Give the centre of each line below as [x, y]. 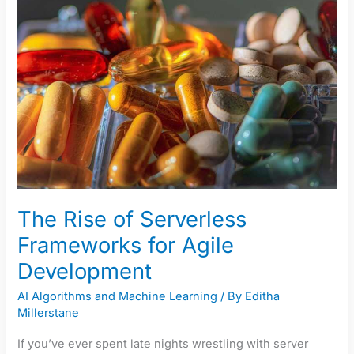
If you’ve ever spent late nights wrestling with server [163, 343]
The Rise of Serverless [132, 219]
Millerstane [49, 313]
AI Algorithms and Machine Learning [118, 297]
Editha [263, 297]
